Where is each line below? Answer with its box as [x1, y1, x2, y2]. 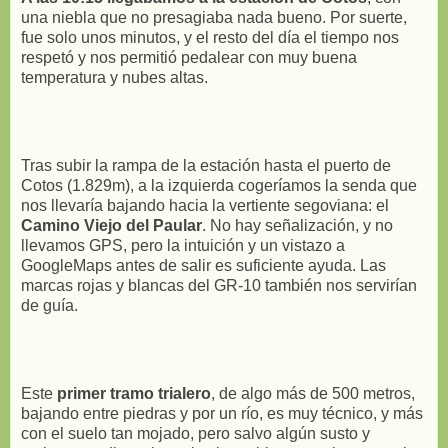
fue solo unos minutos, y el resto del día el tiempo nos [21, 28, 399, 46]
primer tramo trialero [57, 384, 211, 402]
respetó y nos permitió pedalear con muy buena [21, 48, 357, 66]
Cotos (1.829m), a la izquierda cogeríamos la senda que [21, 176, 417, 194]
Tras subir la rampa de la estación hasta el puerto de [21, 156, 391, 174]
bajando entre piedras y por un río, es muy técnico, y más [21, 404, 423, 422]
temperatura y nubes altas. [21, 68, 208, 86]
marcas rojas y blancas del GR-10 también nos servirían [21, 276, 417, 294]
